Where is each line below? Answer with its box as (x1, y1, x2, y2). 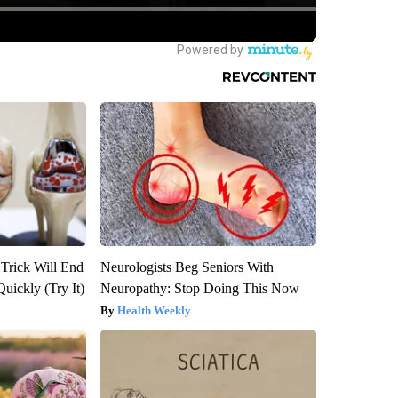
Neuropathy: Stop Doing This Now (99, 281, 299, 297)
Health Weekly (116, 304, 191, 318)
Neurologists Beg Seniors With (99, 259, 274, 275)
